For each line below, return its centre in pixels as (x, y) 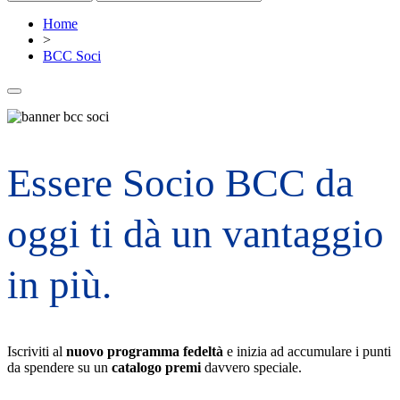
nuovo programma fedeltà (145, 352)
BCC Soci (72, 56)
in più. (59, 285)
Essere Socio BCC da (180, 183)
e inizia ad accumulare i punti (307, 352)
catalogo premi (156, 368)
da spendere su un (59, 368)
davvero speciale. (251, 368)
